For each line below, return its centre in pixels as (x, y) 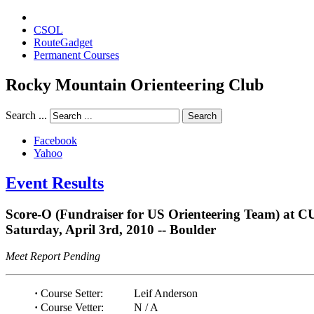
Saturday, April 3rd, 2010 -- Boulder (111, 229)
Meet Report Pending (53, 257)
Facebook (55, 140)
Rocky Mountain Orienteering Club (135, 84)
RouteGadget (63, 42)
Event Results (55, 183)
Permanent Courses (76, 55)
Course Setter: (70, 294)
